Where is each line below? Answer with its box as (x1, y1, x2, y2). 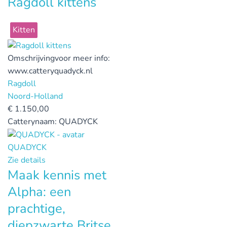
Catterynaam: (8, 116, 59, 128)
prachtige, (8, 199, 65, 217)
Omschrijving (8, 53, 55, 64)
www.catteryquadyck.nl (8, 65, 93, 77)
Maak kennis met (8, 166, 106, 184)
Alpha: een (8, 182, 71, 201)
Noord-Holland (8, 91, 63, 102)
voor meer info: (55, 53, 110, 64)
